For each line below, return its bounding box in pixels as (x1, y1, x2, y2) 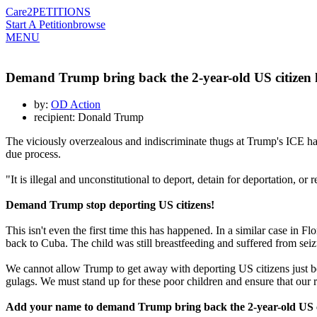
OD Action (51, 98, 100, 111)
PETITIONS (33, 6, 91, 18)
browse (73, 18, 105, 30)
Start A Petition (6, 18, 73, 30)
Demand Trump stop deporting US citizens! (6, 199, 214, 212)
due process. (6, 148, 61, 161)
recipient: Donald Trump (34, 111, 144, 124)
